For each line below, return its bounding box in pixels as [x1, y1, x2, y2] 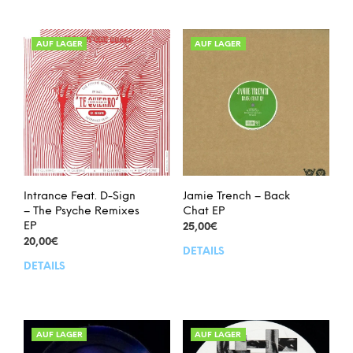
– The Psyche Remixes [24, 206, 139, 217]
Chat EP [182, 206, 225, 217]
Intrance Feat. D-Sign [24, 191, 136, 203]
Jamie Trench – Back [182, 191, 290, 203]
